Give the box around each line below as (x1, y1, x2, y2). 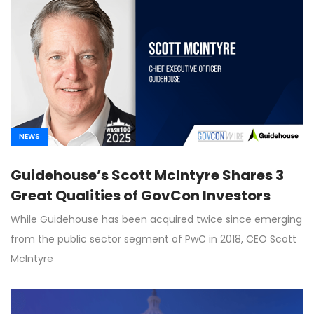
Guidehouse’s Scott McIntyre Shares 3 (11, 165, 284, 185)
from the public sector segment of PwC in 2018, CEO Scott (11, 231, 296, 246)
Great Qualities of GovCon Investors (11, 185, 271, 205)
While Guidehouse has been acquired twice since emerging (11, 212, 302, 226)
